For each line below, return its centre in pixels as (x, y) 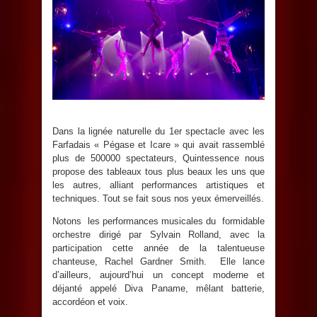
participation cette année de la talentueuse (158, 248)
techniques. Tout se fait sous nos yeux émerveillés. (158, 199)
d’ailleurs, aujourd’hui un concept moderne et (158, 275)
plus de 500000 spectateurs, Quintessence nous (158, 158)
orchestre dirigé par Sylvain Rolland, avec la (158, 235)
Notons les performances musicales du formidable (158, 221)
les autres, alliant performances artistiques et (158, 185)
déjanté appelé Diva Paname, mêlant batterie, (158, 289)
